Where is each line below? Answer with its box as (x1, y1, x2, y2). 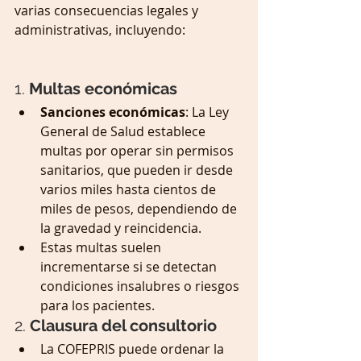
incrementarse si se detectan (40, 258, 220, 276)
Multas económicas (29, 79, 177, 99)
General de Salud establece (40, 122, 209, 141)
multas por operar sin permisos (40, 142, 237, 160)
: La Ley (185, 103, 232, 122)
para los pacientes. (40, 297, 155, 315)
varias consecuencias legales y (15, 2, 201, 20)
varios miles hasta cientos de (40, 180, 219, 199)
